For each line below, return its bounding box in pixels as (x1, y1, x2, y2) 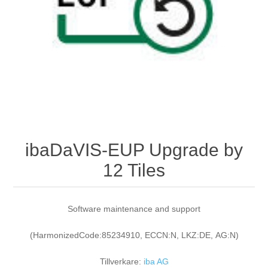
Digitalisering (27, 7, 77, 17)
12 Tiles (103, 160, 165, 181)
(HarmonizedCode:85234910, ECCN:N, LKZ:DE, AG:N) (29, 230, 239, 240)
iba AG (143, 257, 169, 267)
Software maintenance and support (68, 204, 200, 214)
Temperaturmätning (27, 41, 103, 51)
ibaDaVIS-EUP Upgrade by (25, 140, 243, 160)
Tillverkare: (99, 257, 141, 267)
